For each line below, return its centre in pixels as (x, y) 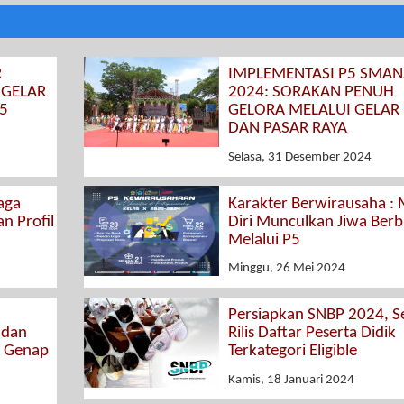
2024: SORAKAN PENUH (311, 93)
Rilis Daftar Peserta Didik (312, 334)
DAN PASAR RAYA (287, 129)
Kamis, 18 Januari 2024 (291, 380)
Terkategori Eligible (292, 352)
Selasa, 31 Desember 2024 (299, 157)
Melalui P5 (264, 240)
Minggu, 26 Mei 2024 (286, 269)
